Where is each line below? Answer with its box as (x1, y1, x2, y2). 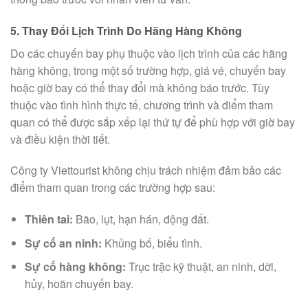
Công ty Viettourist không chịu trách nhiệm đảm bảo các (10, 162, 281, 179)
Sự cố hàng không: (24, 258, 126, 275)
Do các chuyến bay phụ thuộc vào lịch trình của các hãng (10, 45, 287, 61)
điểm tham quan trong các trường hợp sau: (10, 179, 215, 196)
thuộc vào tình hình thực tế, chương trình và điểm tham (10, 96, 273, 113)
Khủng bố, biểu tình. (101, 234, 202, 251)
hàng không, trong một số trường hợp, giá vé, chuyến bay (10, 62, 286, 78)
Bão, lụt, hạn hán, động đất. (72, 211, 209, 228)
